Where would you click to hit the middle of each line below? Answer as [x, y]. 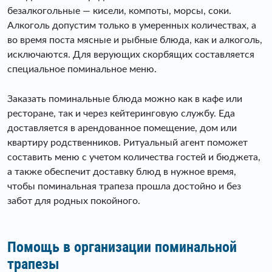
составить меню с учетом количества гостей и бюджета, [134, 158]
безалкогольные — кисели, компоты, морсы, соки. [119, 11]
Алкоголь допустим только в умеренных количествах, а [132, 26]
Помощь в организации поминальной [122, 247]
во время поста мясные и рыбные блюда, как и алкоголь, [135, 40]
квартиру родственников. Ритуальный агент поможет [127, 143]
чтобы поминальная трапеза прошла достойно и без [124, 187]
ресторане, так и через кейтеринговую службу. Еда [121, 114]
